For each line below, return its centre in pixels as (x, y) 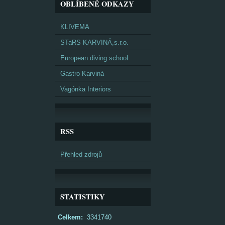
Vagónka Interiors (86, 89)
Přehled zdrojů (81, 154)
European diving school (94, 58)
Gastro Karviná (82, 74)
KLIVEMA (75, 27)
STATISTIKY (83, 197)
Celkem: (70, 217)
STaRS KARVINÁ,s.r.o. (94, 42)
